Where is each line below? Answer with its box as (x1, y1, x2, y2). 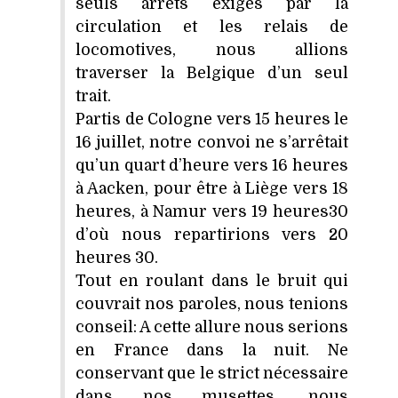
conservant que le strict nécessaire (76, 363, 348, 382)
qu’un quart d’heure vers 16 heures (76, 155, 348, 174)
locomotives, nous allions (76, 40, 348, 59)
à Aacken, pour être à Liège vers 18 (76, 179, 348, 197)
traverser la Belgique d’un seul (76, 63, 348, 82)
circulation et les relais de (76, 17, 348, 36)
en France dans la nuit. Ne (76, 340, 348, 359)
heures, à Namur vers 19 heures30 (76, 202, 348, 220)
